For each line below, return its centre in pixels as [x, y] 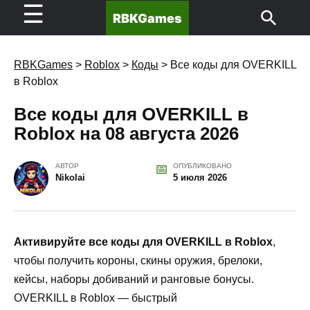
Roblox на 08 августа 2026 [126, 133]
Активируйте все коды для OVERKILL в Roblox [143, 241]
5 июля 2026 [200, 177]
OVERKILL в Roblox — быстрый [95, 298]
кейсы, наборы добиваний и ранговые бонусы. [134, 279]
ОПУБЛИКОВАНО [202, 165]
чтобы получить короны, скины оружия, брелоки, [138, 260]
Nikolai [70, 177]
